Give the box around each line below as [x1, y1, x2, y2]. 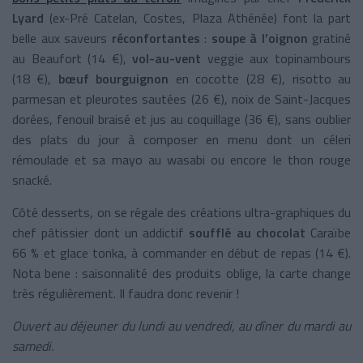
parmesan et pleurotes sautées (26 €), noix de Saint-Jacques [12, 88, 351, 109]
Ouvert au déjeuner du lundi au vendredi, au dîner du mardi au [12, 315, 351, 335]
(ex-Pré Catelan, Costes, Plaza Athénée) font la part [49, 7, 351, 28]
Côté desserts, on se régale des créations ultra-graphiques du [12, 202, 351, 222]
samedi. [12, 335, 57, 356]
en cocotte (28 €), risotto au [169, 68, 352, 88]
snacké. [12, 169, 55, 190]
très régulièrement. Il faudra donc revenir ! [12, 283, 239, 303]
